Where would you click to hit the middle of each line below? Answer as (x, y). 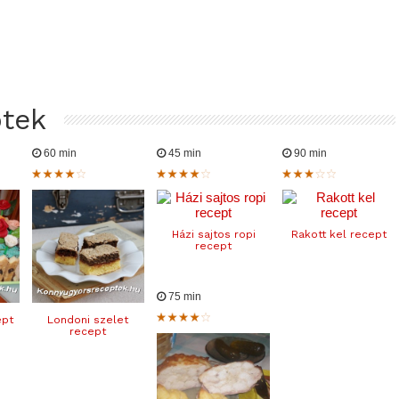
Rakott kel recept (338, 234)
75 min (184, 296)
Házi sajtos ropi (213, 234)
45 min (184, 153)
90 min (309, 153)
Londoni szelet (88, 319)
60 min (58, 153)
